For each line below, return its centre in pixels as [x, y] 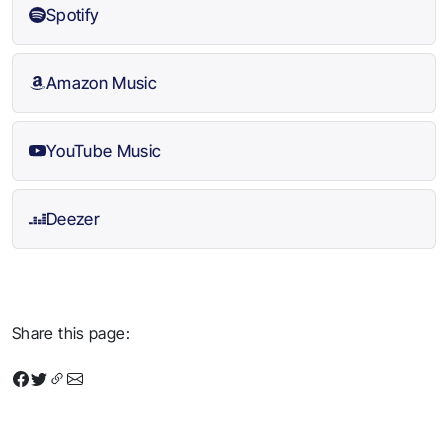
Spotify [72, 15]
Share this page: [71, 333]
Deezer [73, 219]
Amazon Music [101, 83]
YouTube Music [103, 151]
